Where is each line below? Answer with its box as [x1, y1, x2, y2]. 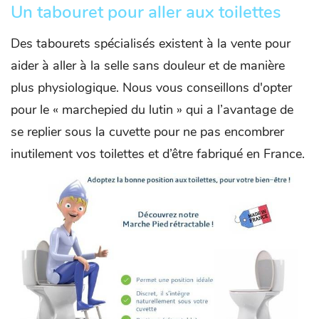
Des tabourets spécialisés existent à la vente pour [11, 35, 291, 53]
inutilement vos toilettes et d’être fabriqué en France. [11, 145, 308, 163]
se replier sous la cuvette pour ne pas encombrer [11, 123, 284, 141]
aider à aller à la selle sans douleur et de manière [11, 57, 285, 75]
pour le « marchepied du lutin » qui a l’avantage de [11, 101, 293, 119]
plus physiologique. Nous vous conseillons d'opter [11, 79, 292, 97]
